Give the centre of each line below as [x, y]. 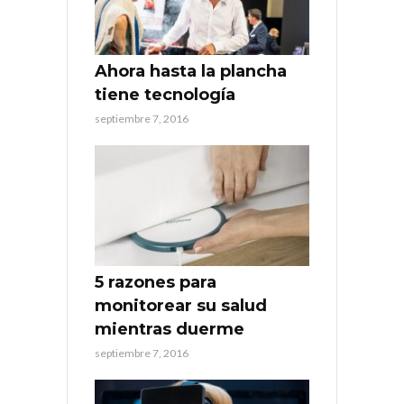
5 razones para [156, 282]
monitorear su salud [181, 305]
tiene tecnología [165, 94]
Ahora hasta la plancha [191, 71]
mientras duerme [170, 329]
